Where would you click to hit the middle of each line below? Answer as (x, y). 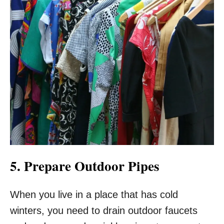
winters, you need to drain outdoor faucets (104, 210)
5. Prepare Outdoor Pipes (85, 165)
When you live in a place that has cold (94, 194)
